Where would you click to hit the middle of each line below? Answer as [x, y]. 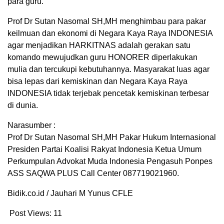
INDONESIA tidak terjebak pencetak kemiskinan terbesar [108, 93]
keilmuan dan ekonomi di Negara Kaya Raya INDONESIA [110, 33]
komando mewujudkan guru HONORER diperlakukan [102, 57]
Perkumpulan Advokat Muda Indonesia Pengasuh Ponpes [110, 161]
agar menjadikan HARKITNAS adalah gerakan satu [99, 45]
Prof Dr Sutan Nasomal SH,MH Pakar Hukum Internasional [112, 137]
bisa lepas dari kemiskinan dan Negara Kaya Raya [97, 81]
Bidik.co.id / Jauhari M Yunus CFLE [70, 193]
